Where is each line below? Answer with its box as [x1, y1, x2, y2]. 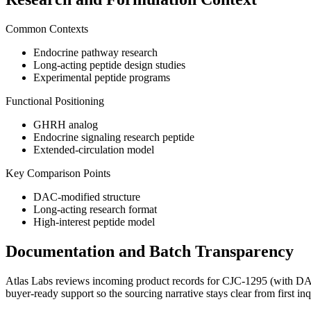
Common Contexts [6, 23, 88, 35]
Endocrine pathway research [33, 47, 158, 59]
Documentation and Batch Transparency [6, 242, 294, 260]
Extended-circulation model [33, 144, 154, 156]
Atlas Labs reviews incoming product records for [6, 274, 222, 287]
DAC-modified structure [33, 191, 140, 203]
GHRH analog [33, 119, 98, 131]
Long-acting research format [33, 203, 157, 216]
